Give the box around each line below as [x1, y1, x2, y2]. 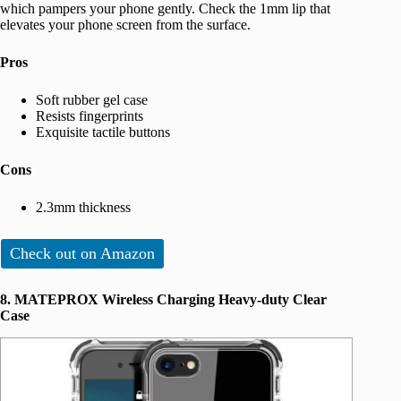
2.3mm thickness [36, 200, 131, 216]
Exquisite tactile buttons [36, 124, 170, 141]
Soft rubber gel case [36, 92, 148, 108]
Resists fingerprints [36, 108, 143, 124]
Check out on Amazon [10, 244, 155, 263]
